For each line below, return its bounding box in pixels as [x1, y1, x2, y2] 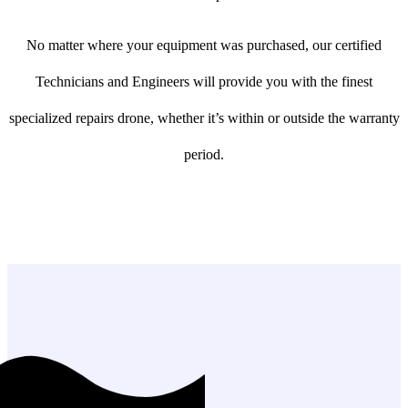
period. [184, 146, 224, 162]
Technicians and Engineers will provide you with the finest [36, 73, 372, 89]
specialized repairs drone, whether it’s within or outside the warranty [8, 109, 400, 126]
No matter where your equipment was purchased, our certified [26, 36, 382, 53]
